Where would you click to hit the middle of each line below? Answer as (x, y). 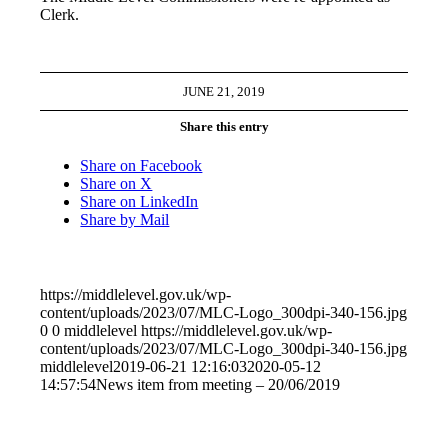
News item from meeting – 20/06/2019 (218, 385)
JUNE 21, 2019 (224, 91)
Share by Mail (125, 220)
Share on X (116, 184)
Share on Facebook (141, 166)
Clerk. (60, 14)
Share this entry (224, 126)
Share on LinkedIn (139, 202)
